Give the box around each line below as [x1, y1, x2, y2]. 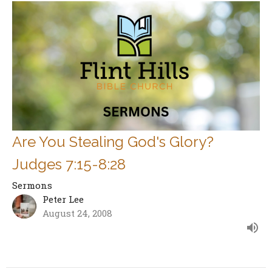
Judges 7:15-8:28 [12, 155, 126, 174]
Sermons [12, 179, 52, 192]
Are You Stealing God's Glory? [12, 133, 214, 151]
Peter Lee [42, 193, 84, 206]
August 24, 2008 [42, 207, 112, 220]
